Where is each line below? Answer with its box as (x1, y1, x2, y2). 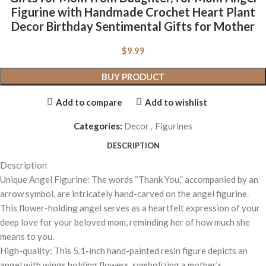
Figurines (155, 121, 192, 132)
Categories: (74, 121, 122, 132)
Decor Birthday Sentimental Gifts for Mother (11, 19, 255, 34)
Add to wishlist (144, 96, 207, 107)
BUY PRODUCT (101, 71, 165, 83)
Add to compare (56, 96, 122, 107)
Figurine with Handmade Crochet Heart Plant (11, 5, 255, 20)
